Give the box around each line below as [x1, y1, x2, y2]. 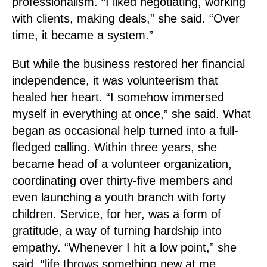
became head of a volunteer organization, [12, 157, 232, 170]
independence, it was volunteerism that [12, 74, 218, 87]
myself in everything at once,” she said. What [12, 107, 251, 120]
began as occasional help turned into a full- [12, 124, 238, 137]
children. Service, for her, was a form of [12, 207, 221, 221]
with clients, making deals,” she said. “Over [12, 12, 240, 25]
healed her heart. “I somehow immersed [12, 91, 224, 104]
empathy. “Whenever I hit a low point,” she [12, 241, 237, 254]
